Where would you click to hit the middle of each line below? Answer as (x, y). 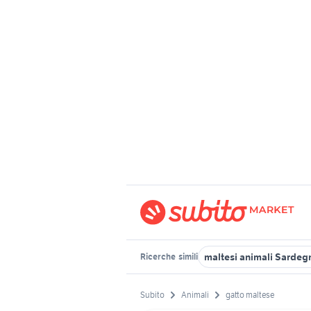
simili (187, 257)
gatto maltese (250, 295)
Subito (152, 295)
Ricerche (159, 257)
